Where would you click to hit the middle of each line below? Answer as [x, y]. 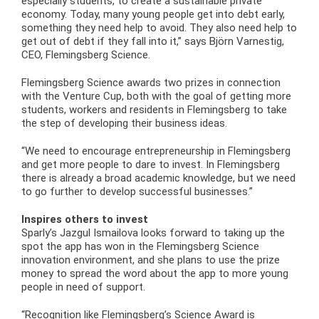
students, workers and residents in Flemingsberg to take [154, 110]
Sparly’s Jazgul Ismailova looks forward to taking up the [153, 233]
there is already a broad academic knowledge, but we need [158, 178]
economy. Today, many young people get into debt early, [153, 15]
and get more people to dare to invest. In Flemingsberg [151, 165]
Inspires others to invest [85, 220]
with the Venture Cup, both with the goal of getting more [156, 96]
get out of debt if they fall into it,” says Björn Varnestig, [153, 42]
